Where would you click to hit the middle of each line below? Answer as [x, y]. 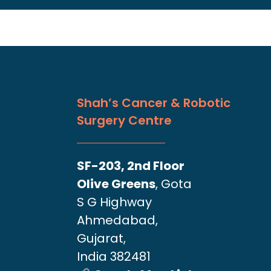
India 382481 [114, 257]
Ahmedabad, [119, 220]
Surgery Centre [124, 121]
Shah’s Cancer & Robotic [154, 103]
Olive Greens [116, 184]
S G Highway [114, 202]
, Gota [174, 184]
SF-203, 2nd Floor [131, 166]
